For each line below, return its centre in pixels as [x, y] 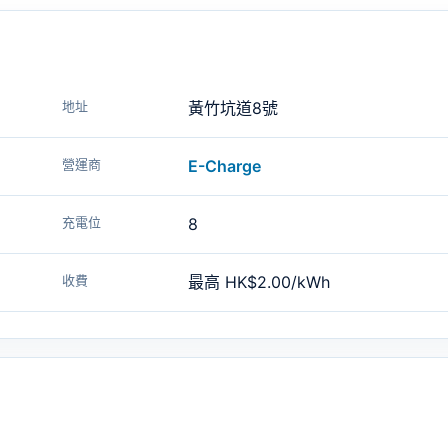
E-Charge [224, 166]
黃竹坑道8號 [233, 108]
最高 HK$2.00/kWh [259, 282]
